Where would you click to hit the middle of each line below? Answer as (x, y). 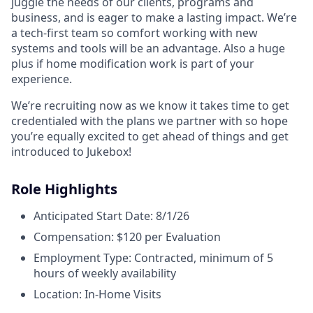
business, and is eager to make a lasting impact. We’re (154, 17)
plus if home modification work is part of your (133, 64)
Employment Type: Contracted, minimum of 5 (153, 258)
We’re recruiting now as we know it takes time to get (150, 105)
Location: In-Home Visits (97, 294)
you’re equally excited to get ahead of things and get (150, 136)
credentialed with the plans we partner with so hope (150, 121)
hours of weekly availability (105, 273)
